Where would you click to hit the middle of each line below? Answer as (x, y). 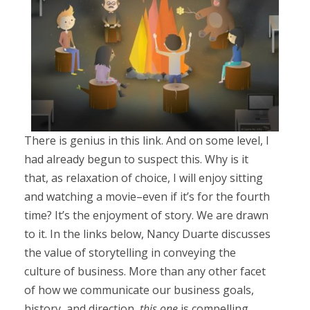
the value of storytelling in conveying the (130, 252)
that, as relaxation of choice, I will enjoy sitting (143, 177)
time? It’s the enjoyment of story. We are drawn (146, 215)
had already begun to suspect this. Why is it (136, 159)
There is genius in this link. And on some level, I (146, 140)
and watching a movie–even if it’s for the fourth (147, 196)
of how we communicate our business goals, (139, 290)
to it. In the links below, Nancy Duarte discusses (147, 234)
